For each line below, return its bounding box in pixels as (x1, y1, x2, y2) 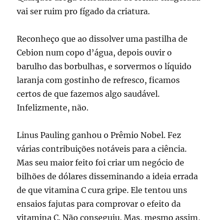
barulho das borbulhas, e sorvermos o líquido (17, 61, 192, 71)
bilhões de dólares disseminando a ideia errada (17, 171, 198, 181)
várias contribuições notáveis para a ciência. (17, 143, 187, 154)
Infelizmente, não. (17, 102, 91, 112)
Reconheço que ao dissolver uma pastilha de (17, 33, 188, 44)
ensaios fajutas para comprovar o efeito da (17, 198, 181, 209)
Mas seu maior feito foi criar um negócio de (17, 157, 185, 167)
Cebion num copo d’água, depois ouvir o (17, 47, 172, 57)
